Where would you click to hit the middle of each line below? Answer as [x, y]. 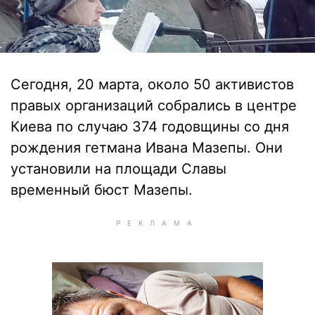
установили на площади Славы [118, 169]
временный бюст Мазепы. [102, 190]
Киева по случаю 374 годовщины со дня [150, 127]
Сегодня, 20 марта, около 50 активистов [152, 84]
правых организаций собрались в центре [154, 105]
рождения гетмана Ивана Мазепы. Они [147, 148]
